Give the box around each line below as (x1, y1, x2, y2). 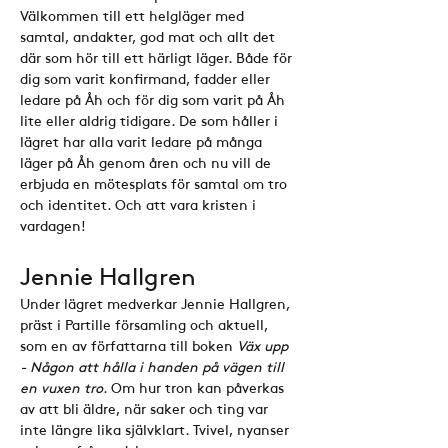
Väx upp (237, 335, 296, 355)
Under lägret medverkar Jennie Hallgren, (20, 293, 294, 313)
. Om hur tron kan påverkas (103, 377, 288, 397)
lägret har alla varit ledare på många (20, 131, 266, 151)
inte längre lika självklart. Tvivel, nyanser (20, 419, 293, 439)
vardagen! (20, 215, 86, 235)
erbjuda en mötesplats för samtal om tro (20, 173, 291, 193)
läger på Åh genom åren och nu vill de (20, 152, 275, 172)
